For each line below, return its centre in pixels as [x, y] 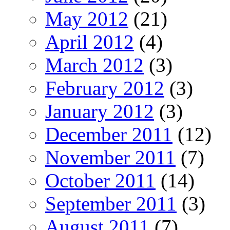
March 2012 [94, 65]
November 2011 [110, 157]
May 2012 [87, 18]
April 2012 [90, 42]
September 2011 [111, 203]
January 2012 [100, 111]
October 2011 [100, 180]
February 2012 [105, 88]
